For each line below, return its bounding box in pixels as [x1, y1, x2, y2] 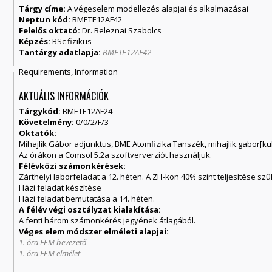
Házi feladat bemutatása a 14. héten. [19, 192, 155, 204]
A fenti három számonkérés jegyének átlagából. [19, 214, 196, 226]
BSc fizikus [52, 36, 92, 47]
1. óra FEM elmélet [19, 247, 81, 259]
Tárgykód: [19, 105, 61, 117]
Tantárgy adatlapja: [19, 47, 103, 58]
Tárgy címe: [19, 3, 68, 15]
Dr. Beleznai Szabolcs [82, 25, 162, 36]
